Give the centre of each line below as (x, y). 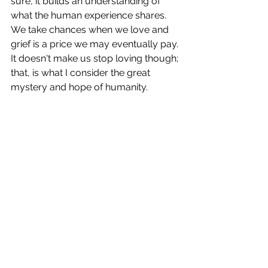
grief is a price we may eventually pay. (96, 44)
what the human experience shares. (90, 15)
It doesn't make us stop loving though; (96, 58)
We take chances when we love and (91, 30)
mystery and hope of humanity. (79, 87)
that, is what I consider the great (82, 73)
